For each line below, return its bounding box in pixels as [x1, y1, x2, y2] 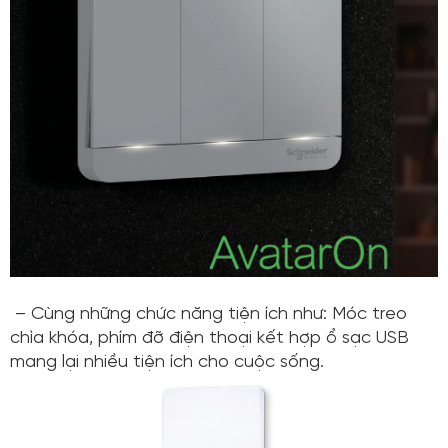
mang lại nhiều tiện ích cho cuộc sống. [10, 353, 324, 373]
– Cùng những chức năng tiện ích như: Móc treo [10, 305, 407, 325]
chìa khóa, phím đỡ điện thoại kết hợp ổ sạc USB [10, 329, 409, 349]
